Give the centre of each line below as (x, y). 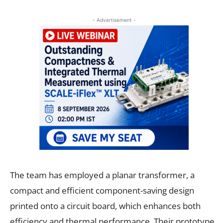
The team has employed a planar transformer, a (102, 175)
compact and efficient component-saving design (102, 190)
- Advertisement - (114, 20)
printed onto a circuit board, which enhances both (105, 206)
